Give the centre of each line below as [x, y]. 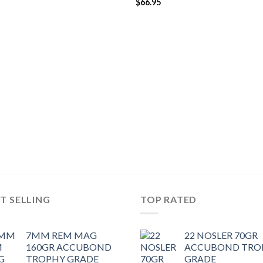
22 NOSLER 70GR [221, 235]
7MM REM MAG [61, 235]
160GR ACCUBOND [69, 247]
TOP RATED [169, 199]
